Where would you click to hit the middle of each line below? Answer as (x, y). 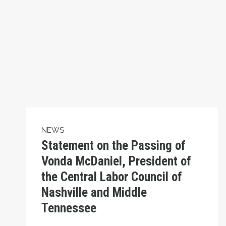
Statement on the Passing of (114, 145)
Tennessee (69, 208)
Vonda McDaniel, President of (116, 161)
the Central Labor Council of (112, 177)
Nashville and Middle (94, 192)
